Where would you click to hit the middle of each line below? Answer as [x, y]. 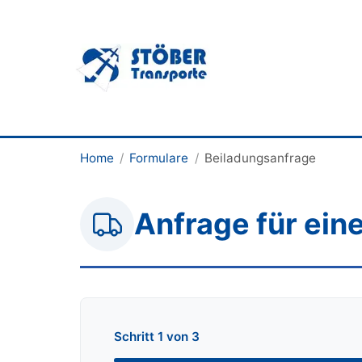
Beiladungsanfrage [260, 158]
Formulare [159, 158]
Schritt [135, 337]
